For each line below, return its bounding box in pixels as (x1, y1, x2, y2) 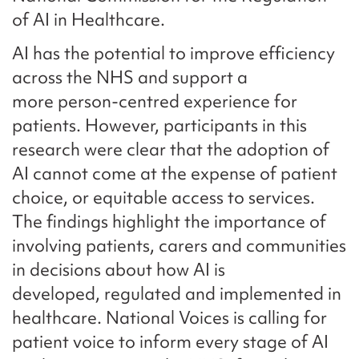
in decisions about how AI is (12, 257, 225, 281)
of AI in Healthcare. (12, 7, 169, 31)
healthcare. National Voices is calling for (12, 305, 327, 329)
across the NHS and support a (12, 65, 248, 89)
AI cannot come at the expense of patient (12, 161, 337, 185)
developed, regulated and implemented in (12, 281, 341, 305)
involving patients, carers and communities (12, 233, 346, 257)
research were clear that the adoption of (12, 137, 329, 161)
